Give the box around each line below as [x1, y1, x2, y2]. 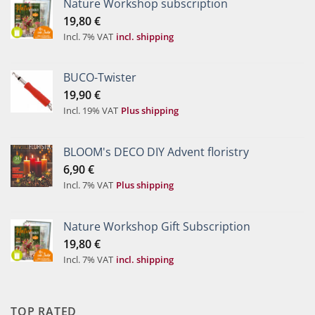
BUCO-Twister [63, 70, 136, 86]
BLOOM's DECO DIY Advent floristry [63, 144, 249, 160]
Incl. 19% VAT [63, 104, 118, 117]
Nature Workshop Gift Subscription [63, 218, 250, 234]
